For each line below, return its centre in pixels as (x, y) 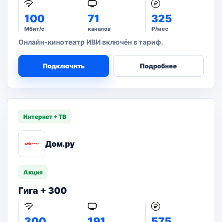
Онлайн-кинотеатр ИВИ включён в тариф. (91, 42)
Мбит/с (34, 29)
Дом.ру (60, 144)
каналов (99, 29)
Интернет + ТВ (45, 116)
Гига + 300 (43, 191)
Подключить (64, 66)
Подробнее (158, 66)
